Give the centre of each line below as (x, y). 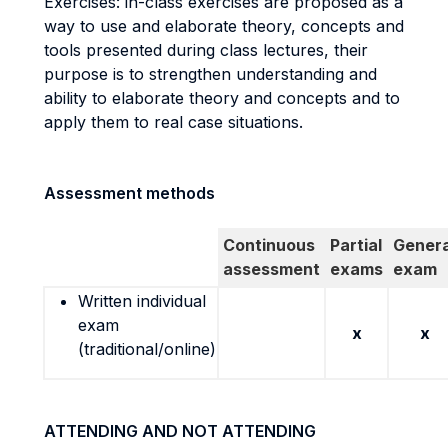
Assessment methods (129, 193)
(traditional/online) (147, 349)
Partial (356, 245)
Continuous (269, 245)
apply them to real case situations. (173, 122)
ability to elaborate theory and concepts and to (222, 98)
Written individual (142, 301)
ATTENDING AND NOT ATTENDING (180, 431)
